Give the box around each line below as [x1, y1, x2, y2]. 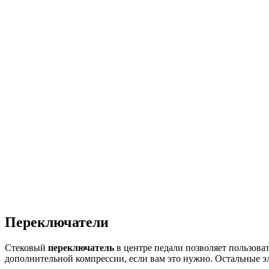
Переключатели [5, 214, 109, 230]
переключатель [48, 242, 114, 253]
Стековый [5, 242, 48, 253]
